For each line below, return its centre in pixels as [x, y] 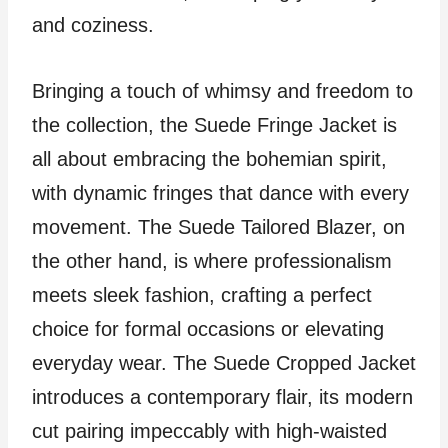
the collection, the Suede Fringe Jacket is [214, 125]
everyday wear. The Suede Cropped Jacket [224, 363]
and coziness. [93, 25]
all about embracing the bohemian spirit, [209, 159]
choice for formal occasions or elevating [208, 329]
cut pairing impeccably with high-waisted [209, 431]
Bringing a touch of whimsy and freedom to [222, 91]
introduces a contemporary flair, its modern [222, 397]
